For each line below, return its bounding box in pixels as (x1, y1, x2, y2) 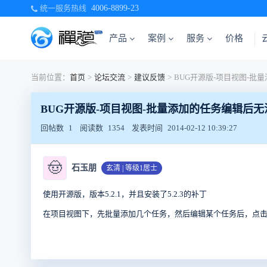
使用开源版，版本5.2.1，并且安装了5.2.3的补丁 (43, 190, 207, 199)
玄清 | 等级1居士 (106, 164, 157, 173)
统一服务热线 (40, 4, 86, 13)
